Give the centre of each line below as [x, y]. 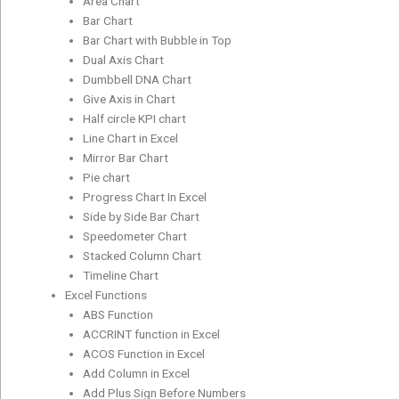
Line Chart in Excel [131, 138]
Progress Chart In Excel [145, 196]
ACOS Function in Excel [144, 353]
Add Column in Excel [137, 373]
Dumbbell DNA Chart [138, 79]
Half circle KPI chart [135, 118]
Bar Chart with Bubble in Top [158, 40]
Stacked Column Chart [142, 255]
